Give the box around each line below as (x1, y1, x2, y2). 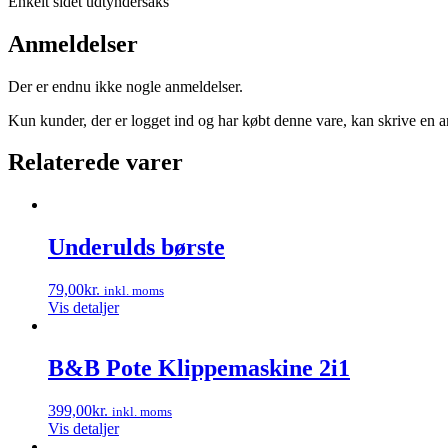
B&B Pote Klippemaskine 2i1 (48, 355, 350, 382)
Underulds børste (48, 234, 225, 261)
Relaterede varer (8, 149, 183, 176)
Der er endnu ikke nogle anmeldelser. (8, 77, 243, 95)
